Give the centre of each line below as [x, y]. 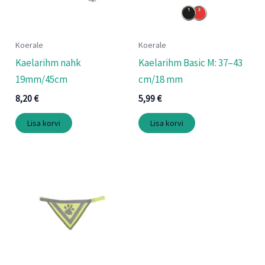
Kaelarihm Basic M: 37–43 [190, 63]
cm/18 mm [161, 80]
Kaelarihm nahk [49, 63]
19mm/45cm [42, 80]
